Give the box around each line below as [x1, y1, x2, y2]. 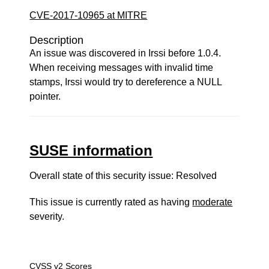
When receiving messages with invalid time [29, 62, 214, 73]
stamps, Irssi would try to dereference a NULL [29, 77, 222, 87]
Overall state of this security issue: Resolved [29, 171, 217, 181]
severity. [29, 211, 65, 222]
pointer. [29, 91, 61, 101]
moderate [192, 197, 233, 207]
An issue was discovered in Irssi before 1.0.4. [29, 48, 222, 58]
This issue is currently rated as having [29, 197, 193, 207]
